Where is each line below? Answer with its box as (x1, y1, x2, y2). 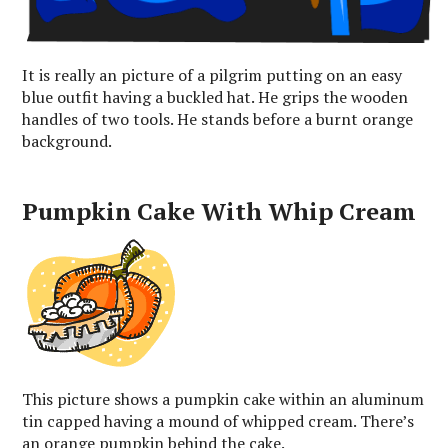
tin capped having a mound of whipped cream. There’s (22, 409, 415, 432)
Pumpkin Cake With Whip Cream (22, 194, 417, 227)
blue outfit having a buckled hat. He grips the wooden (22, 85, 409, 108)
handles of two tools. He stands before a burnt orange (22, 107, 414, 130)
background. (22, 129, 113, 152)
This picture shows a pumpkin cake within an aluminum (22, 387, 425, 410)
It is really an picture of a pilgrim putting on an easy (22, 63, 403, 86)
